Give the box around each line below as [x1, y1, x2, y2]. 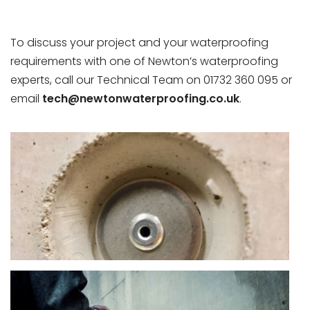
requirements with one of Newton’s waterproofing [10, 53, 278, 70]
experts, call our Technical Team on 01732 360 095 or [10, 72, 292, 89]
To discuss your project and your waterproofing [10, 35, 268, 51]
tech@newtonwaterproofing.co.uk [42, 91, 239, 107]
